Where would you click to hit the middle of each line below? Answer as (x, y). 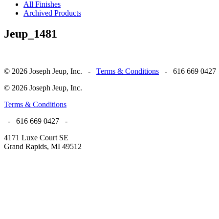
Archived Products (52, 13)
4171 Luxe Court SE (36, 137)
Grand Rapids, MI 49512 (43, 146)
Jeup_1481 (31, 33)
